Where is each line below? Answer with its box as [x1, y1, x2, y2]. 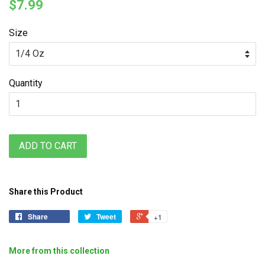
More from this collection [9, 245, 109, 256]
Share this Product [9, 186, 83, 196]
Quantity [9, 77, 43, 89]
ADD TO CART [19, 140, 77, 151]
